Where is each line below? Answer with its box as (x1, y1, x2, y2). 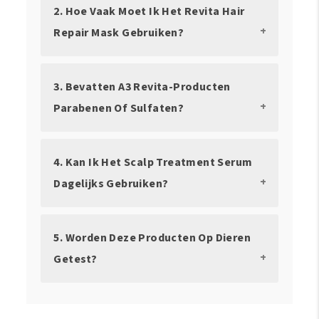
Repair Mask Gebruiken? (53, 24, 184, 41)
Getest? (53, 251, 98, 267)
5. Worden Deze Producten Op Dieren (53, 229, 251, 246)
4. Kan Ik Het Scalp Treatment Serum (53, 154, 253, 170)
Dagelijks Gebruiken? (53, 175, 169, 192)
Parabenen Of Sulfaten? (53, 100, 184, 116)
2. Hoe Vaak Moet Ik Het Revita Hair (53, 3, 245, 19)
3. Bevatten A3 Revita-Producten (53, 78, 231, 95)
